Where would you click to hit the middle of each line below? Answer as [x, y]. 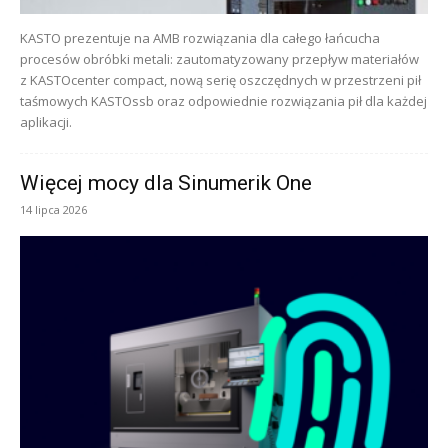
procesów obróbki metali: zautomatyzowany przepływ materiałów [219, 59]
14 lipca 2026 [53, 210]
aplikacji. [46, 122]
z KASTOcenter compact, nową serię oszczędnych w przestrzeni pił [220, 80]
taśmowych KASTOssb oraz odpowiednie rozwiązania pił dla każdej [223, 101]
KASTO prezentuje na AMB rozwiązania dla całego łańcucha [200, 38]
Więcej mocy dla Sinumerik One [166, 183]
